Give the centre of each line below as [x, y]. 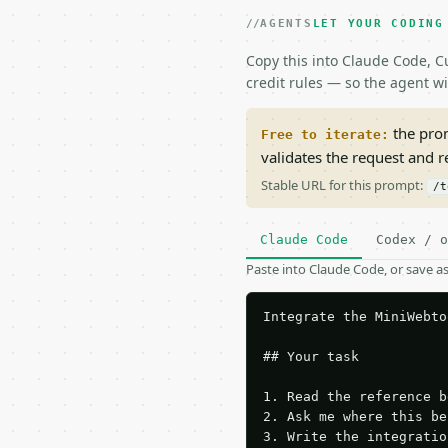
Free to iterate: [325, 134]
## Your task [311, 356]
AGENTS [286, 23]
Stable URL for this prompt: [343, 185]
